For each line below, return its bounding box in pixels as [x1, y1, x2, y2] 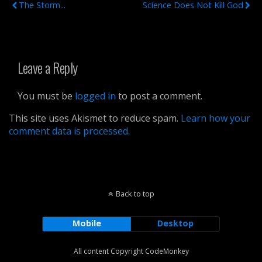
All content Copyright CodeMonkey [73, 246, 189, 257]
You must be [18, 89, 75, 103]
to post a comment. [116, 89, 202, 103]
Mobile [72, 218, 101, 229]
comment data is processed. [9, 125, 130, 138]
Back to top [115, 188, 154, 199]
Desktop [157, 218, 194, 229]
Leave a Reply [18, 57, 78, 78]
